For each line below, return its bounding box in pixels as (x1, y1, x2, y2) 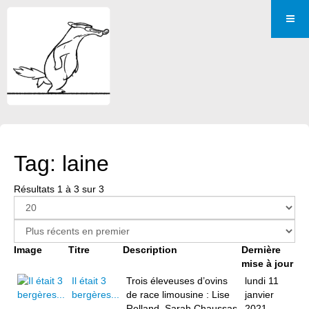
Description (123, 244, 177, 255)
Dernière (241, 244, 281, 255)
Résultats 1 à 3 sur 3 (14, 183, 104, 195)
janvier (245, 289, 274, 300)
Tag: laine (14, 151, 109, 176)
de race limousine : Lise (126, 289, 230, 300)
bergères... (72, 289, 119, 300)
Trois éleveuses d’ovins (126, 275, 228, 286)
